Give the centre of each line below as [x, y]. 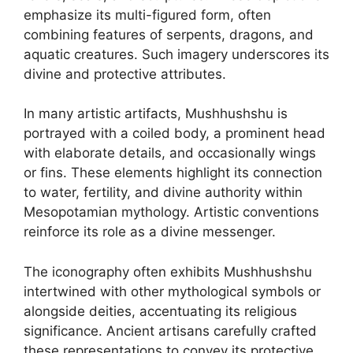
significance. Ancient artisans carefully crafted [170, 331]
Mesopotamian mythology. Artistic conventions [171, 212]
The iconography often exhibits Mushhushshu [168, 271]
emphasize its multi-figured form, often [147, 15]
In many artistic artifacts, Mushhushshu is [156, 113]
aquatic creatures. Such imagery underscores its [176, 54]
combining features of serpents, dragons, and [169, 34]
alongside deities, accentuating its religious [160, 311]
